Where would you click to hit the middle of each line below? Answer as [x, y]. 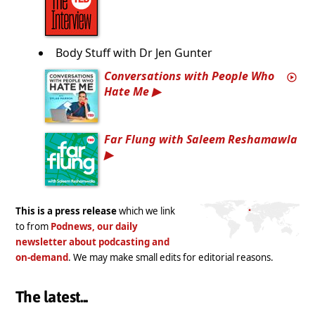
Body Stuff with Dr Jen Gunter [134, 52]
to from [33, 226]
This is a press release [66, 211]
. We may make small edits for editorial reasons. [171, 257]
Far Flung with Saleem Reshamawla [201, 139]
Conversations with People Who [189, 76]
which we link [146, 211]
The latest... [52, 297]
